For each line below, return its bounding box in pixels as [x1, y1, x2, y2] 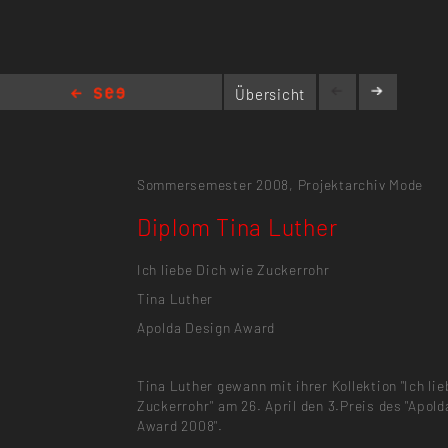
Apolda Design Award [136, 319, 276, 337]
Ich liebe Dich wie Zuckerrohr [136, 260, 330, 278]
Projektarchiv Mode [297, 175, 424, 193]
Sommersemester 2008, [136, 175, 294, 193]
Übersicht [235, 84, 306, 103]
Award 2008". [136, 417, 223, 435]
